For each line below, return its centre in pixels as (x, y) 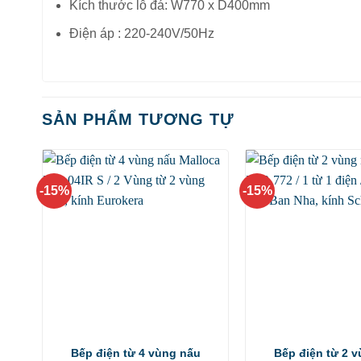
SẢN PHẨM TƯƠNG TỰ (138, 119)
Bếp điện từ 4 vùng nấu (135, 353)
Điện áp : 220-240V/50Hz (141, 33)
